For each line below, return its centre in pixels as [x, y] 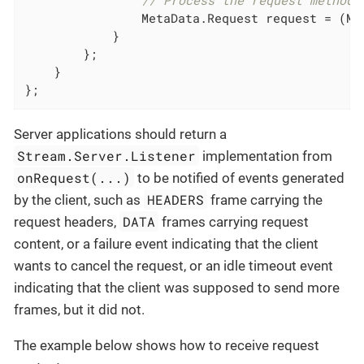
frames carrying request [234, 221]
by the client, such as [79, 199]
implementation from [266, 156]
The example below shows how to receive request [167, 345]
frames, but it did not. [79, 309]
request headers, [67, 221]
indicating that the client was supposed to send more [177, 287]
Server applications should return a [120, 134]
